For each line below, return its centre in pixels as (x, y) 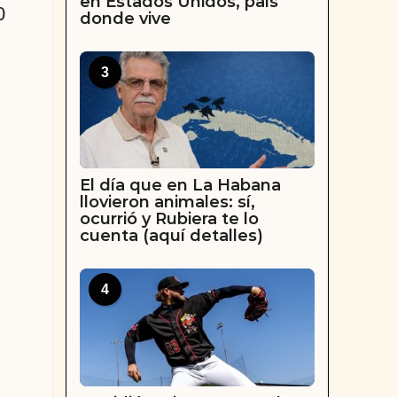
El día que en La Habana (180, 186)
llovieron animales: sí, (167, 202)
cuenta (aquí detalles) (171, 236)
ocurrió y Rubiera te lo (169, 219)
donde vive (125, 19)
